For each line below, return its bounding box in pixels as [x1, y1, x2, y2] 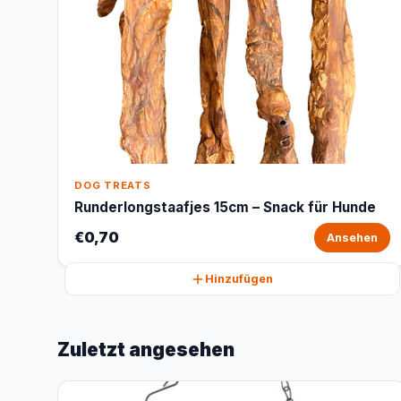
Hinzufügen [205, 272, 274, 286]
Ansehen [326, 231, 378, 244]
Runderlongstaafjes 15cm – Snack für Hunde [74, 199, 376, 216]
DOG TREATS [74, 179, 151, 192]
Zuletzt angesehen [57, 338, 235, 361]
